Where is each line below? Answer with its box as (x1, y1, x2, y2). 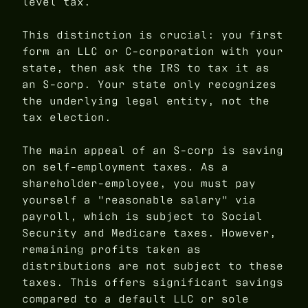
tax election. (22, 110, 111, 125)
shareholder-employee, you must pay (22, 176, 256, 191)
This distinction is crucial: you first (22, 27, 283, 43)
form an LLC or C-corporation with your (22, 44, 283, 59)
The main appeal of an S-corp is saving (22, 143, 283, 158)
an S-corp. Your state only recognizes (22, 77, 276, 92)
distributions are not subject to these (22, 258, 283, 274)
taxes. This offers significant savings (22, 275, 283, 290)
